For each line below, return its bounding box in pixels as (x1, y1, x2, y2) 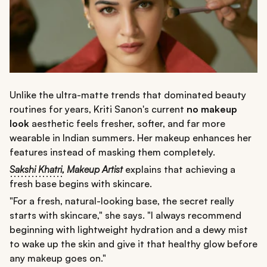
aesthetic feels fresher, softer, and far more (29, 117, 225, 130)
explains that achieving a (123, 163, 235, 176)
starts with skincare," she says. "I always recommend (10, 209, 241, 222)
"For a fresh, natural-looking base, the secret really (10, 195, 234, 207)
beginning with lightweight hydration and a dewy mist (10, 223, 248, 236)
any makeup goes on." (10, 252, 106, 265)
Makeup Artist (67, 163, 123, 176)
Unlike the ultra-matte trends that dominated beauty (10, 89, 246, 101)
